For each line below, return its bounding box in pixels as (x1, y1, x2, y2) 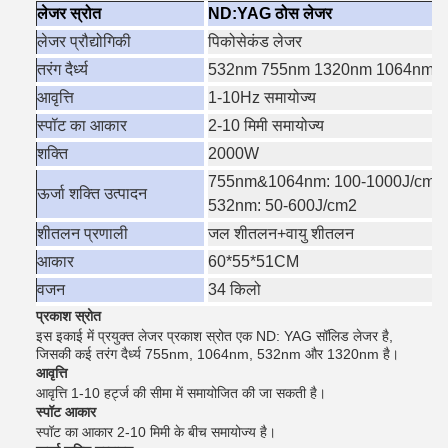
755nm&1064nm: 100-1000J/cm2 (208, 173, 444, 190)
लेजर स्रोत (37, 5, 101, 22)
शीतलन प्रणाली (37, 225, 128, 242)
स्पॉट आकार (36, 404, 96, 420)
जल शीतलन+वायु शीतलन (208, 225, 354, 242)
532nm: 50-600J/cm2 (208, 197, 357, 214)
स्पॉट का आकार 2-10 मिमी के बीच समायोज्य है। (36, 424, 276, 440)
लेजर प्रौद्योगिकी (37, 33, 131, 50)
